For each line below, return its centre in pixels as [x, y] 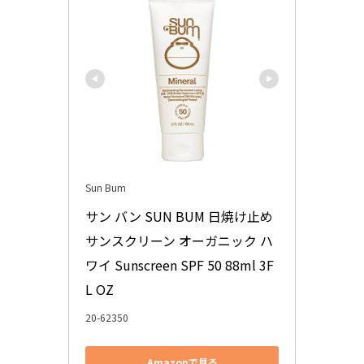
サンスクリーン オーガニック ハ [179, 240]
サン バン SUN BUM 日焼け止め [179, 216]
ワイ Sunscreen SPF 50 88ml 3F [180, 264]
